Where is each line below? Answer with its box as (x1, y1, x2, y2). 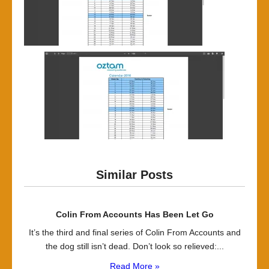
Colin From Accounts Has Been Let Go (55, 210, 214, 219)
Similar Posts (96, 168, 173, 181)
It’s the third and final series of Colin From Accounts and (28, 228, 241, 237)
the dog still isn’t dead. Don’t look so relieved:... (45, 241, 224, 251)
